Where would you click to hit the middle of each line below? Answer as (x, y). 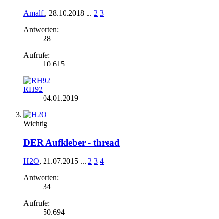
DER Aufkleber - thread (72, 142)
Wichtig (35, 123)
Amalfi (34, 13)
